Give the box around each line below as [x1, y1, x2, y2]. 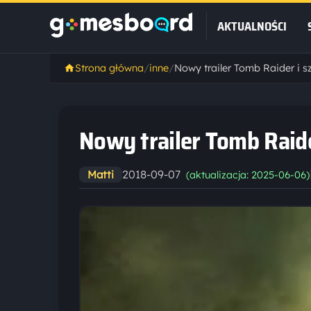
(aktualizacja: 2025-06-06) [186, 169, 310, 181]
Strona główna [75, 62, 144, 74]
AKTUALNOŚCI [217, 17, 287, 35]
